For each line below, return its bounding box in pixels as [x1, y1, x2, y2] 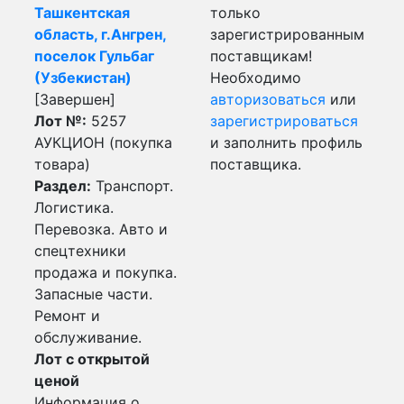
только [210, 4, 261, 22]
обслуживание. [34, 328, 142, 346]
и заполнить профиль [210, 133, 363, 151]
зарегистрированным [210, 25, 364, 43]
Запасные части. [34, 285, 152, 303]
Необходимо [210, 69, 301, 87]
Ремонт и [34, 307, 100, 325]
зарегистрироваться [210, 112, 358, 130]
